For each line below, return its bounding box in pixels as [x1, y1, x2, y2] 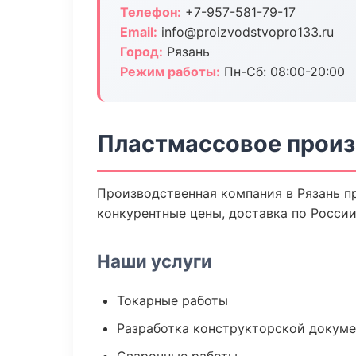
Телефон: [120, 4, 181, 20]
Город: [120, 44, 163, 60]
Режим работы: [120, 64, 220, 79]
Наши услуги [97, 250, 212, 272]
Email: [120, 24, 157, 40]
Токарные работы [117, 292, 228, 308]
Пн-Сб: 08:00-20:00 [220, 64, 345, 79]
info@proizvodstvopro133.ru [157, 24, 334, 40]
